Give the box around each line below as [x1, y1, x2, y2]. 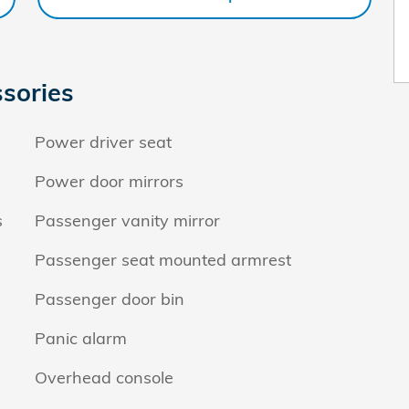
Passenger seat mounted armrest [35, 249, 291, 270]
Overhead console [35, 367, 173, 388]
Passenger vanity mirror [35, 210, 220, 231]
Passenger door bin [35, 288, 184, 309]
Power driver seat [35, 131, 172, 152]
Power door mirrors [35, 171, 184, 192]
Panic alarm [35, 328, 127, 349]
